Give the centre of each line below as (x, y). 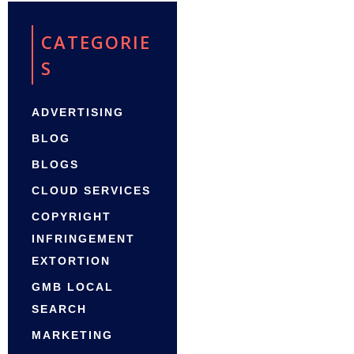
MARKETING (72, 335)
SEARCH (59, 309)
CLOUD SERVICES (91, 191)
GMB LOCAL (73, 287)
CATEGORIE (96, 42)
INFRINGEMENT (83, 239)
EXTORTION (71, 261)
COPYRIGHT (72, 217)
